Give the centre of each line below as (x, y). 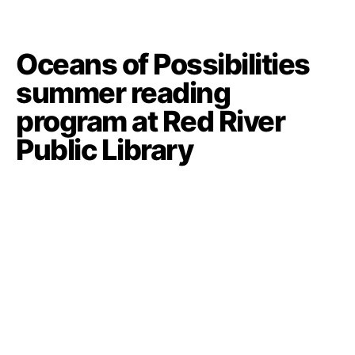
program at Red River (151, 121)
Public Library (105, 150)
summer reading (123, 93)
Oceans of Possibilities (163, 64)
